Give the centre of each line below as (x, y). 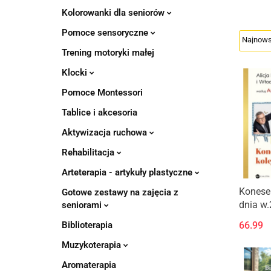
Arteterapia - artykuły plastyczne (128, 172)
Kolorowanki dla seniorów (114, 13)
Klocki (76, 73)
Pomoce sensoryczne (106, 33)
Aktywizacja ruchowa (106, 132)
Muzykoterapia (93, 245)
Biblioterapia (87, 225)
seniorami (83, 205)
